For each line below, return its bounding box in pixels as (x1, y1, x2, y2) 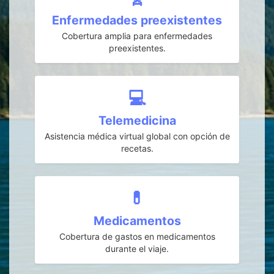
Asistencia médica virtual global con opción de (44, 131, 230, 141)
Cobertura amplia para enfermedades (62, 31, 212, 41)
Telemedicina (98, 113, 176, 128)
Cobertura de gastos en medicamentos (59, 231, 215, 242)
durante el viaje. (105, 243, 169, 254)
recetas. (120, 143, 154, 154)
